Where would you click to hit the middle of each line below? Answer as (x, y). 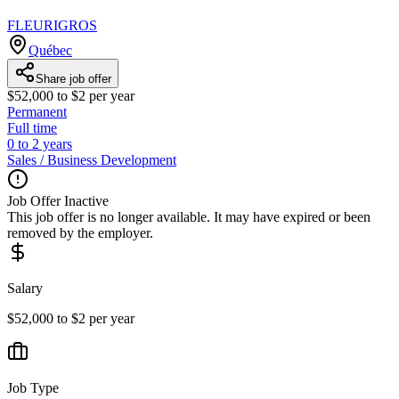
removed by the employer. (80, 232)
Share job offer (73, 78)
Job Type (33, 387)
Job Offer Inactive (58, 200)
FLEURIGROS (52, 25)
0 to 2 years (40, 143)
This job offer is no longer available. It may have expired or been (189, 216)
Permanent (37, 111)
